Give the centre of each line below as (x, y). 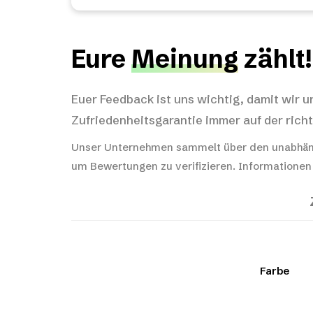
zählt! (275, 59)
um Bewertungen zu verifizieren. (155, 166)
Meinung (185, 59)
